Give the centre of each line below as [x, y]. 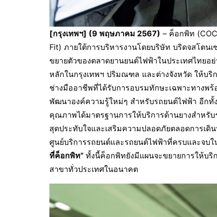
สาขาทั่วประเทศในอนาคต [94, 169]
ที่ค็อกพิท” [68, 156]
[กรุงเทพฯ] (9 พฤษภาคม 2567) [105, 34]
